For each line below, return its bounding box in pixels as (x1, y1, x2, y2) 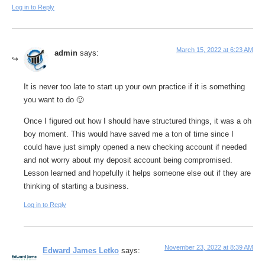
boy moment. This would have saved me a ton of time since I (24, 130, 234, 139)
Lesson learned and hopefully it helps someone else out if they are (24, 169, 251, 178)
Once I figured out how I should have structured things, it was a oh (24, 117, 251, 126)
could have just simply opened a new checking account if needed (24, 143, 247, 152)
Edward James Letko (43, 246, 119, 255)
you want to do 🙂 (24, 95, 84, 104)
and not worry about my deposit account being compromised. (24, 156, 232, 165)
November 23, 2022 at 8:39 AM (164, 243, 253, 251)
